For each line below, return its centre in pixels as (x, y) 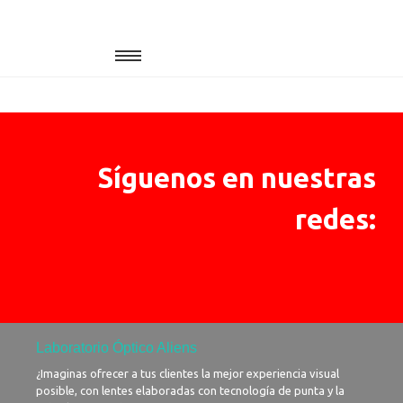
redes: (336, 219)
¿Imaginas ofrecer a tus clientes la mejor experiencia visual (188, 373)
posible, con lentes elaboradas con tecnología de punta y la (190, 390)
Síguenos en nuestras (237, 178)
